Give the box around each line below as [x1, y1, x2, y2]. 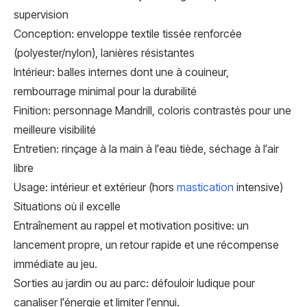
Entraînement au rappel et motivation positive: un [14, 219, 249, 232]
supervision [14, 8, 69, 21]
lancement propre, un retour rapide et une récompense [14, 238, 279, 251]
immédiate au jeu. [14, 257, 97, 271]
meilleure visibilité [14, 123, 96, 136]
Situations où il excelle [14, 199, 121, 213]
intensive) [234, 180, 283, 194]
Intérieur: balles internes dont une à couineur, [14, 65, 229, 79]
